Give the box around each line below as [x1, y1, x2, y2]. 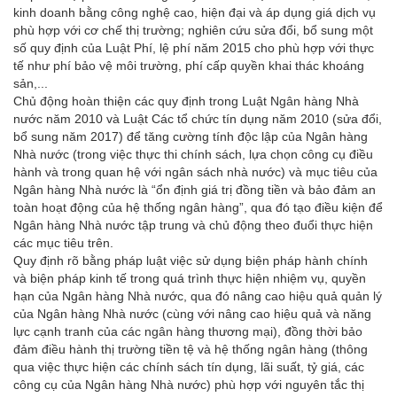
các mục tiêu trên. [13, 235, 113, 250]
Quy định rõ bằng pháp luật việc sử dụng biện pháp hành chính [13, 253, 368, 268]
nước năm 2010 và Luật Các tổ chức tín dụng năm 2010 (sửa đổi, [13, 111, 382, 126]
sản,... [13, 75, 48, 90]
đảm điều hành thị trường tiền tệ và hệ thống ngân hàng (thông [13, 341, 368, 356]
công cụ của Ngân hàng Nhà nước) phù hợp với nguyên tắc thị [13, 377, 364, 392]
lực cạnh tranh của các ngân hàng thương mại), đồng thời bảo [13, 323, 362, 339]
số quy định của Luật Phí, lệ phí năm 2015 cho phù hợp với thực [13, 40, 374, 55]
